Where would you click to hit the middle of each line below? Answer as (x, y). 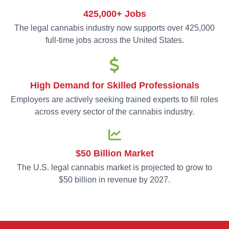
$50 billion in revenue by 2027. (114, 179)
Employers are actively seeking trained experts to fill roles (114, 99)
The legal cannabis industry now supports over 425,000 (114, 28)
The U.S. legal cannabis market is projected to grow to (114, 167)
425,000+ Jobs (114, 14)
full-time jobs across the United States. (114, 40)
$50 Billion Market (114, 153)
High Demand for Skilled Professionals (114, 85)
